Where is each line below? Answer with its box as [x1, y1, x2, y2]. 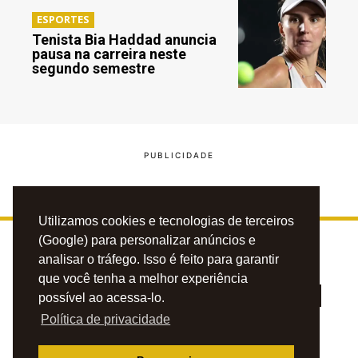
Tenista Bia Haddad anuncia [32, 31, 217, 49]
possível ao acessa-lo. [38, 291, 165, 305]
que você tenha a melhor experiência [38, 272, 248, 286]
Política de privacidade [41, 312, 171, 327]
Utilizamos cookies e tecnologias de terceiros [38, 214, 294, 229]
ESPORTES [37, 12, 89, 27]
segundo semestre [32, 60, 155, 78]
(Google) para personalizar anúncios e [38, 233, 256, 248]
